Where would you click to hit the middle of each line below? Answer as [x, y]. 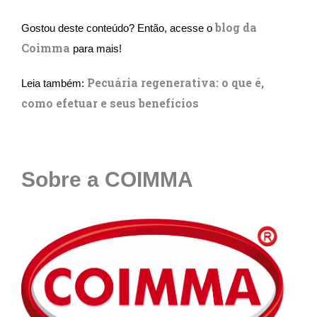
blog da [236, 28]
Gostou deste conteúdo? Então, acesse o [118, 29]
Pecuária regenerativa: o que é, [175, 83]
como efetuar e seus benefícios [110, 103]
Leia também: [54, 84]
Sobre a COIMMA [107, 180]
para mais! [97, 49]
